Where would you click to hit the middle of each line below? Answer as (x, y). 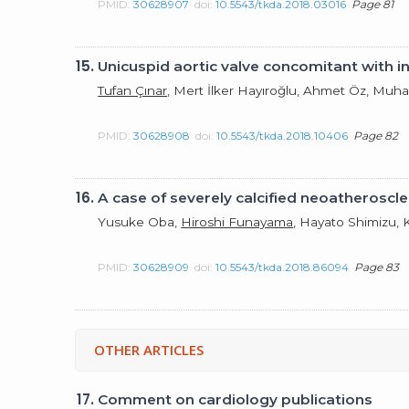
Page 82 (376, 135)
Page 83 (377, 267)
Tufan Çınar (133, 90)
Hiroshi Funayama (237, 221)
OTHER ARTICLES (149, 350)
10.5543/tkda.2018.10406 (283, 135)
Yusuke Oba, (140, 221)
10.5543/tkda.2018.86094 (283, 267)
